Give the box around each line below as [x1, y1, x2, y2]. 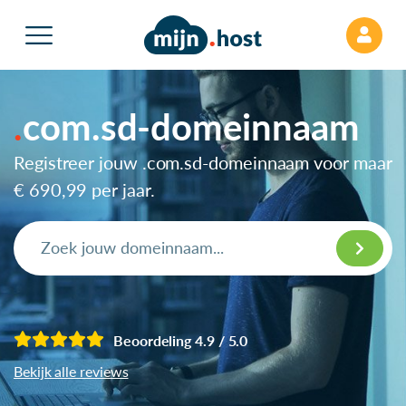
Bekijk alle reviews [14, 362, 129, 380]
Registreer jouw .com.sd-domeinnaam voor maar [14, 150, 392, 173]
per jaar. [87, 178, 155, 200]
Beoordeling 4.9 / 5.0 [113, 331, 248, 349]
